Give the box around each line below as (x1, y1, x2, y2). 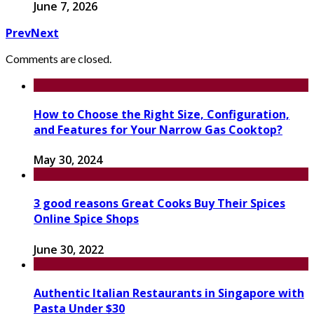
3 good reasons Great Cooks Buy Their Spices (34, 196, 285, 212)
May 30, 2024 (34, 152, 102, 168)
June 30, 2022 (34, 241, 104, 257)
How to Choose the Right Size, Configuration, (34, 106, 289, 122)
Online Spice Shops (34, 211, 139, 227)
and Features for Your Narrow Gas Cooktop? (34, 121, 282, 137)
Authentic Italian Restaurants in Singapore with (34, 285, 304, 301)
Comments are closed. (6, 51, 111, 65)
